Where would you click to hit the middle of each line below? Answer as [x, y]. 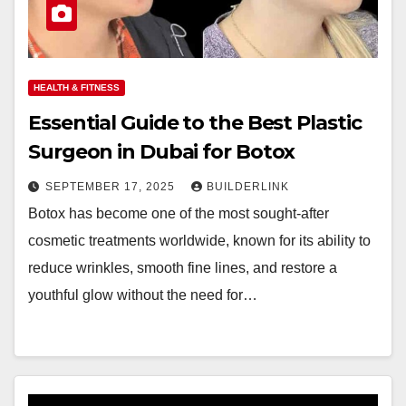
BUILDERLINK [248, 187]
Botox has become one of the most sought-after [179, 213]
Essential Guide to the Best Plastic [195, 123]
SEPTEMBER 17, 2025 [112, 187]
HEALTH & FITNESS [77, 87]
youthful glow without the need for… [143, 295]
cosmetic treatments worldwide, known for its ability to [199, 241]
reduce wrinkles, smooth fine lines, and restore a [183, 268]
